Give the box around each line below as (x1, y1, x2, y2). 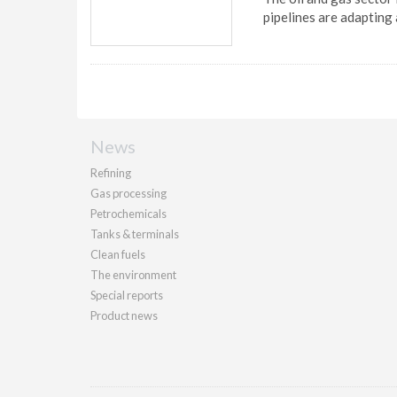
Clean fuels (90, 247, 145, 261)
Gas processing (90, 186, 167, 200)
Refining (90, 166, 131, 180)
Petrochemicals (90, 206, 167, 221)
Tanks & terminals (90, 227, 179, 241)
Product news (90, 308, 158, 323)
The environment (90, 268, 176, 282)
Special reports (90, 288, 163, 302)
